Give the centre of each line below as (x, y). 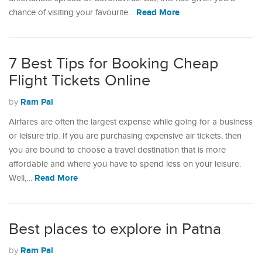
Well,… (22, 178)
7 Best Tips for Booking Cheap (113, 64)
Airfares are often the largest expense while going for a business (131, 122)
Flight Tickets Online (80, 81)
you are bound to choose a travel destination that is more (117, 150)
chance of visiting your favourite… (73, 13)
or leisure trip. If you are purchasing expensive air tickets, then (125, 136)
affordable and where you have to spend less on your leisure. (125, 164)
